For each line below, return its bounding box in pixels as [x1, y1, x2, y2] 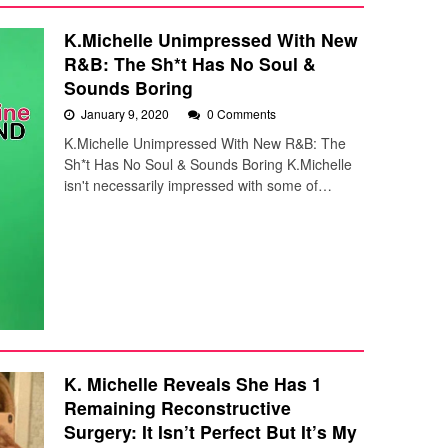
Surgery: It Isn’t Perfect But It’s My [64, 419, 357, 445]
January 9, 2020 [81, 104, 172, 122]
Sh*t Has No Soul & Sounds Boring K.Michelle [64, 153, 352, 174]
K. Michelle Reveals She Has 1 [64, 371, 322, 397]
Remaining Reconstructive [64, 395, 291, 421]
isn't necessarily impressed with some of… [64, 174, 332, 195]
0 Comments [207, 104, 276, 122]
